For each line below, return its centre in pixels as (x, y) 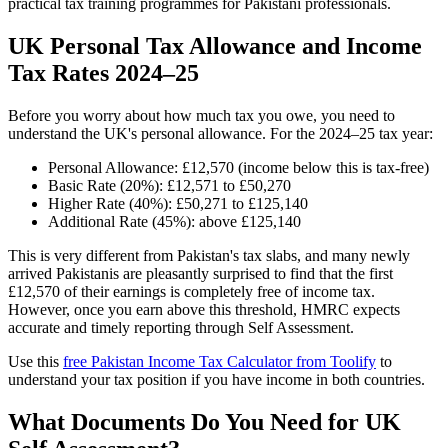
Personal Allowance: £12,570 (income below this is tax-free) (238, 168)
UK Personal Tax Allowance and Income (215, 46)
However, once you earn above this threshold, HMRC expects (204, 310)
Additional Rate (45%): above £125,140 (174, 222)
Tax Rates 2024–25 (103, 73)
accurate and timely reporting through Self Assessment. (181, 328)
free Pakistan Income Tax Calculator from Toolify (219, 362)
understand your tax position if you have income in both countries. (216, 380)
